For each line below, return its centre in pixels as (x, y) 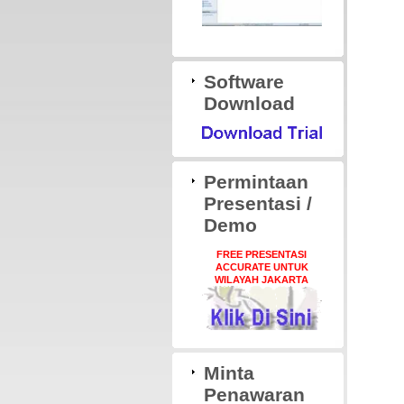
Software (243, 81)
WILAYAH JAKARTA (262, 279)
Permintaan (256, 181)
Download (249, 103)
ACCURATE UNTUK (262, 266)
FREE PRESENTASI (262, 254)
